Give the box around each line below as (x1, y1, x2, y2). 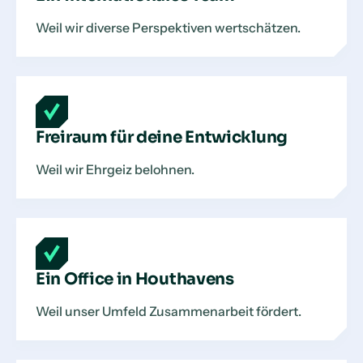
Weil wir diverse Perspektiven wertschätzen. (36, 19, 301, 36)
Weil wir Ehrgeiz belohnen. (36, 161, 194, 177)
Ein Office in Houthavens (36, 269, 234, 289)
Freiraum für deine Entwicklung (36, 127, 288, 147)
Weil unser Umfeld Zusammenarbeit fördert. (36, 303, 301, 319)
